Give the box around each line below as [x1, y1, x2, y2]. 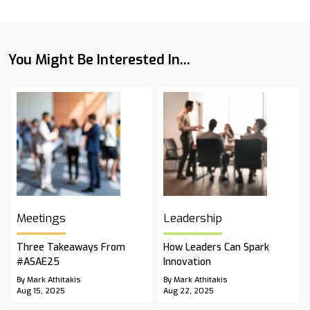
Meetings [17, 210, 66, 227]
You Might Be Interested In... [8, 51, 190, 70]
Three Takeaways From [17, 241, 125, 255]
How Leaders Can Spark [163, 241, 269, 255]
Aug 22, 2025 [163, 286, 214, 297]
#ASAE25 [17, 255, 60, 269]
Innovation [163, 255, 211, 269]
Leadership [163, 210, 222, 227]
